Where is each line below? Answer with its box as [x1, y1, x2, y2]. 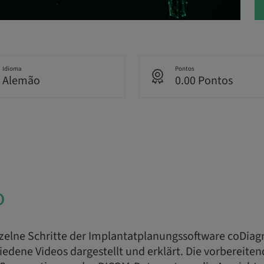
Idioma [2, 64, 22, 74]
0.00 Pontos [175, 72, 233, 90]
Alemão [2, 72, 40, 90]
